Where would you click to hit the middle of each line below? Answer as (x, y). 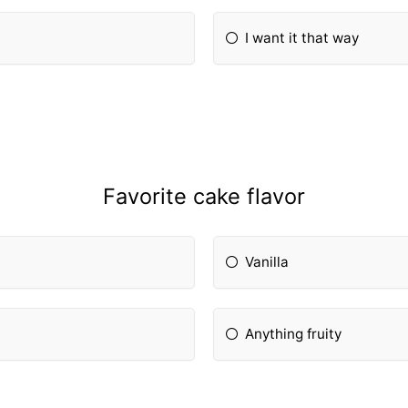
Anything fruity (294, 334)
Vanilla (267, 262)
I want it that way (302, 37)
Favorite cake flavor (204, 197)
